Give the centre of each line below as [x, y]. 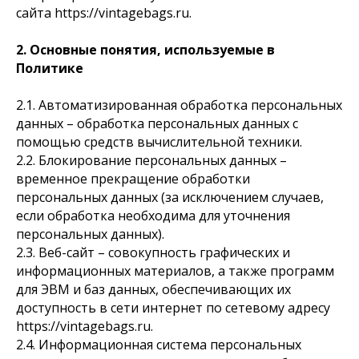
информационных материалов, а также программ [175, 271]
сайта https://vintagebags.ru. [104, 13]
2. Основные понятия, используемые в [145, 50]
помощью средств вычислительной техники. [159, 142]
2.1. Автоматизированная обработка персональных [179, 105]
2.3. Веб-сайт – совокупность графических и [153, 252]
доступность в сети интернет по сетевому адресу [173, 308]
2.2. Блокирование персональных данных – [151, 160]
